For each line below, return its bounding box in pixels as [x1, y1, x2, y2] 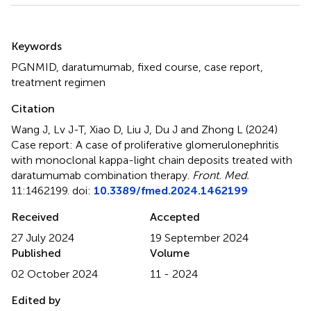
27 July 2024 [11, 230, 74, 244]
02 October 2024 [11, 267, 98, 280]
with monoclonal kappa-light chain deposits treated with [11, 153, 292, 167]
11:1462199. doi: [11, 183, 94, 197]
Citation [11, 101, 55, 115]
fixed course [137, 60, 199, 74]
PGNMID [11, 60, 56, 74]
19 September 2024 [150, 230, 249, 244]
